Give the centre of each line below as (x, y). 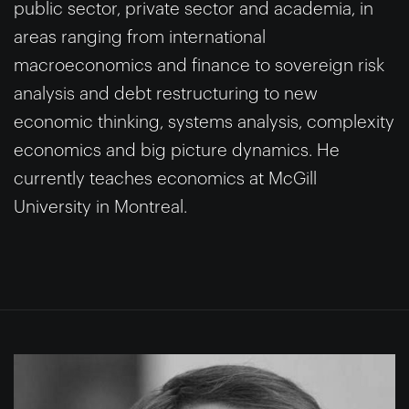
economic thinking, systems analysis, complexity (204, 121)
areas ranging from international (140, 37)
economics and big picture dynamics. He (177, 150)
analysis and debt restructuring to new (166, 93)
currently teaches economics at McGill (165, 178)
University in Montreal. (100, 206)
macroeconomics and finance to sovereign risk (199, 65)
